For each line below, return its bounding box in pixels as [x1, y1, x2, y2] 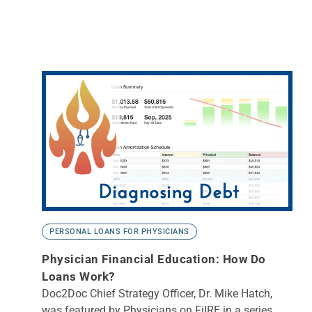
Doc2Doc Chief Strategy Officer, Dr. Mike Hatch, [42, 287, 272, 300]
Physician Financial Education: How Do [42, 252, 266, 266]
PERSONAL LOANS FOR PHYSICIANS [49, 227, 189, 236]
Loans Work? [42, 270, 115, 283]
